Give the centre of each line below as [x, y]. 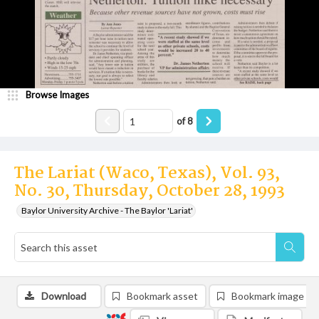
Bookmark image [268, 296]
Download [64, 296]
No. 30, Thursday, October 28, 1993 [150, 192]
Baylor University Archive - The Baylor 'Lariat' [107, 210]
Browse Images [57, 95]
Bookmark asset [162, 296]
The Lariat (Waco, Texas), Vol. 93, [147, 174]
